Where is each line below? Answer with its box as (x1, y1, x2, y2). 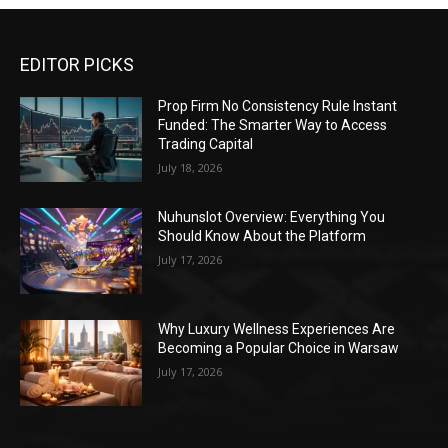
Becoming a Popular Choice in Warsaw (158, 340, 400, 357)
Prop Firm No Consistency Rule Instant (158, 97, 398, 114)
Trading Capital (158, 135, 254, 152)
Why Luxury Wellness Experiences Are (158, 321, 396, 338)
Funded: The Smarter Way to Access (158, 116, 388, 133)
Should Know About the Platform (158, 228, 367, 245)
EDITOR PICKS (20, 53, 134, 75)
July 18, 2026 (158, 159, 223, 175)
